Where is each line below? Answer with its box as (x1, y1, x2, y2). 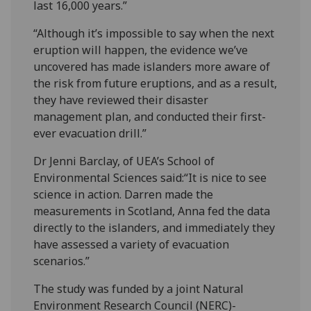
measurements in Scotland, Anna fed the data (33, 203, 271, 219)
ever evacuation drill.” (33, 125, 147, 141)
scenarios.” (33, 253, 90, 269)
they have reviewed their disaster (33, 92, 209, 108)
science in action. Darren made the (33, 186, 214, 202)
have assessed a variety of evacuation (33, 236, 230, 252)
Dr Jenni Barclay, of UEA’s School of (33, 153, 215, 169)
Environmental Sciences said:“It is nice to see (33, 169, 267, 185)
